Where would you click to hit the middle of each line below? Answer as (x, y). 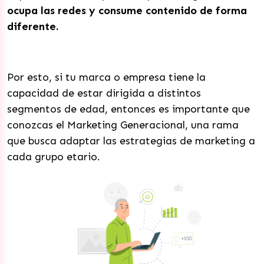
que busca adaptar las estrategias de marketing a (131, 141)
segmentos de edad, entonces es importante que (128, 109)
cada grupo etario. (55, 157)
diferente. (33, 27)
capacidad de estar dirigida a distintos (104, 93)
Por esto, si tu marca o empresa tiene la (106, 77)
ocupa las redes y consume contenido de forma (127, 11)
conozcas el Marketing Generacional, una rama (123, 125)
